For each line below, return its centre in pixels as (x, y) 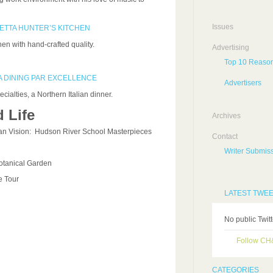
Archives (226, 116)
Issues (222, 27)
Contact (225, 136)
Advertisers (243, 83)
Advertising (230, 48)
